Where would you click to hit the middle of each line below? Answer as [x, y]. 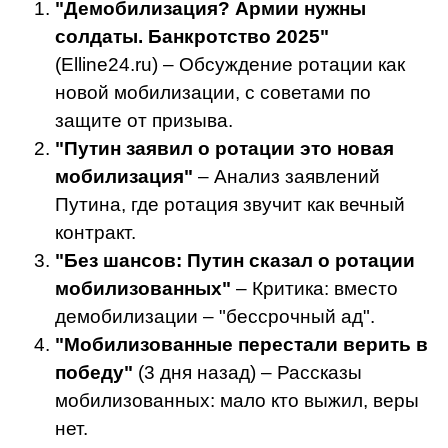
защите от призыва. [144, 121]
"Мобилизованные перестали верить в [241, 345]
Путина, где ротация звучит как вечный [230, 205]
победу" [94, 373]
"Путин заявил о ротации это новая [224, 149]
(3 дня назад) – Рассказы [247, 373]
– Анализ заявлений [286, 177]
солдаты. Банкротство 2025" [192, 37]
